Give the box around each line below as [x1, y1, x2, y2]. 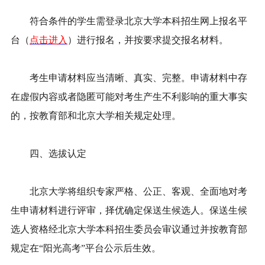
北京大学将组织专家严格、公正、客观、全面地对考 [11, 186, 247, 197]
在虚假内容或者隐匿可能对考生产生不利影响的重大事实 [11, 92, 247, 102]
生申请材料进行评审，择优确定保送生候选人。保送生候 [11, 205, 247, 216]
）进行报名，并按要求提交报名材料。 [67, 35, 228, 46]
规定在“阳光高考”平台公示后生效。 [11, 243, 161, 254]
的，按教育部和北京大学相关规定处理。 [11, 111, 181, 121]
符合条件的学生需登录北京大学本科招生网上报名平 [11, 16, 247, 27]
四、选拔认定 [11, 148, 86, 159]
